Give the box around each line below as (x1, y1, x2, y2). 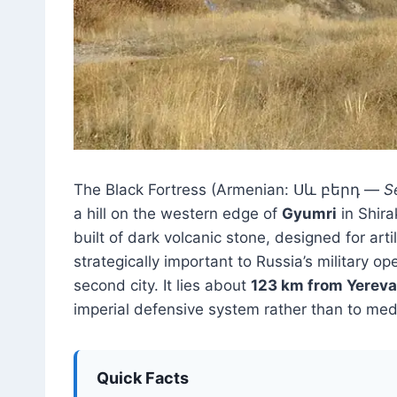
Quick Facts (97, 368, 189, 387)
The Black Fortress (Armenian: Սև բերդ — (74, 180, 384, 198)
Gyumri (282, 204, 337, 222)
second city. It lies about (74, 276, 251, 294)
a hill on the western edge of (74, 204, 282, 222)
